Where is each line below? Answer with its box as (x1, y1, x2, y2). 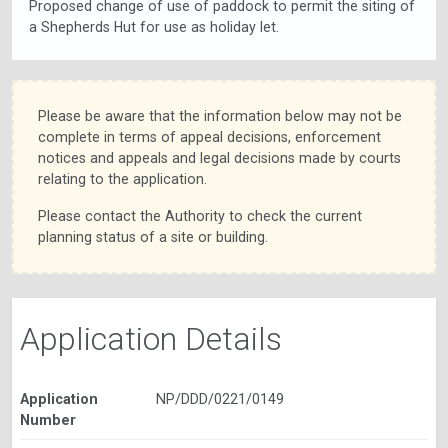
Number (20, 412, 76, 429)
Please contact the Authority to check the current (38, 208, 362, 225)
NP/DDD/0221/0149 (155, 391, 284, 408)
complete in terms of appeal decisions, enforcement (38, 129, 381, 146)
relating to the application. (38, 171, 207, 188)
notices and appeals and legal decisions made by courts (38, 150, 401, 167)
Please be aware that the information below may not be (38, 108, 402, 125)
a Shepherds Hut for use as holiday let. (28, 19, 279, 36)
